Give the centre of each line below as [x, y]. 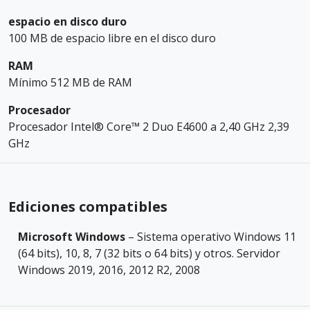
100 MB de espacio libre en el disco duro [112, 38]
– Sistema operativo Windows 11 [211, 236]
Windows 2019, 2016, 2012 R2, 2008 [109, 270]
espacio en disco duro [67, 21]
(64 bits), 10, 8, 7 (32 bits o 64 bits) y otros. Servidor [149, 253]
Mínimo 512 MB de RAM [70, 82]
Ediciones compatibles [88, 206]
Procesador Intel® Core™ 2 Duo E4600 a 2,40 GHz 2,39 [149, 126]
